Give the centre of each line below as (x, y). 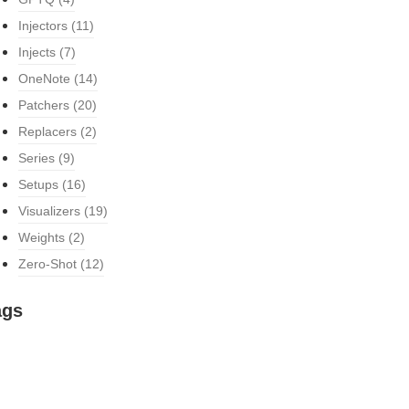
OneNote (44, 79)
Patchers (43, 105)
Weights (41, 237)
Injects (37, 52)
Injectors (42, 26)
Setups (38, 184)
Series (36, 158)
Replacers (47, 131)
